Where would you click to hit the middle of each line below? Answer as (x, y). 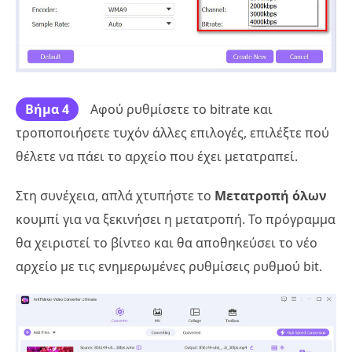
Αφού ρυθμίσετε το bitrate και (181, 110)
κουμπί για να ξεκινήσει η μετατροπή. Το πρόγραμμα (176, 220)
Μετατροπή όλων (271, 196)
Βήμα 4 (47, 110)
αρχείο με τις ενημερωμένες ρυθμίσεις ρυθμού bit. (169, 267)
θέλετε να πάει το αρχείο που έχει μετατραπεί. (157, 157)
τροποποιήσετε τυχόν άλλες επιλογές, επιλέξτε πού (172, 133)
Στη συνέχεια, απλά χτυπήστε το (115, 196)
